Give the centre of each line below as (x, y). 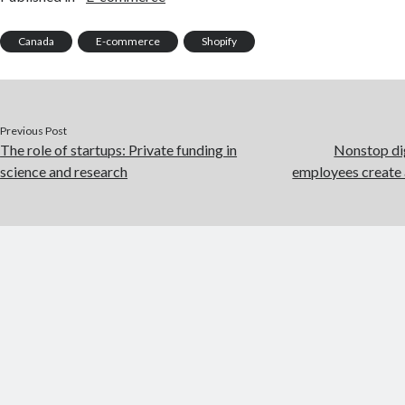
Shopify (220, 42)
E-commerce (128, 42)
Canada (37, 42)
